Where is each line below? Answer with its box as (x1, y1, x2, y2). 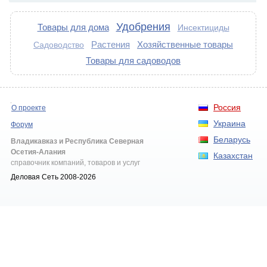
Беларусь (213, 135, 250, 144)
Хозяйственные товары (137, 39, 233, 49)
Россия (213, 103, 241, 112)
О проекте (11, 104, 46, 112)
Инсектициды (177, 23, 229, 32)
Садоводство (33, 40, 84, 49)
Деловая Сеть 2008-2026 (11, 173, 96, 181)
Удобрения (116, 21, 170, 33)
